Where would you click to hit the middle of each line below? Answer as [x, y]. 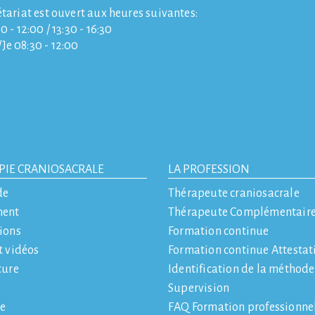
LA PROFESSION [209, 169]
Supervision [199, 288]
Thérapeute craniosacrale [234, 193]
